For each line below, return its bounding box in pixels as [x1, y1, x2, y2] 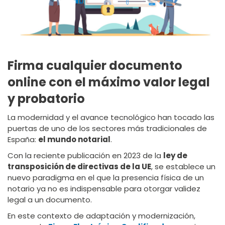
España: [8, 134, 38, 145]
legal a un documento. [8, 194, 94, 205]
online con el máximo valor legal [8, 74, 210, 91]
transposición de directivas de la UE [8, 161, 151, 172]
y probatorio [8, 90, 85, 107]
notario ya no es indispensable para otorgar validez [8, 183, 200, 194]
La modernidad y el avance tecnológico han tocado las [8, 112, 214, 123]
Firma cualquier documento [8, 57, 182, 74]
